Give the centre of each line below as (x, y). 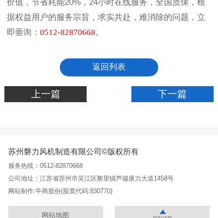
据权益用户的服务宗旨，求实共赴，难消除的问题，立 (106, 18)
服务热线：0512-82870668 (45, 166)
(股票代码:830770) (86, 191)
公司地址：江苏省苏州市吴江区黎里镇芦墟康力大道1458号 (91, 179)
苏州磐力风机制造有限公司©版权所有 (73, 151)
